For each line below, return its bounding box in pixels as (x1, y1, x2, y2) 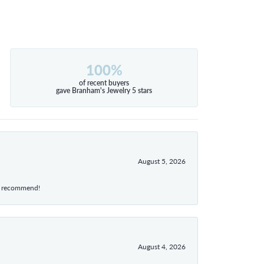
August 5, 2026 (138, 156, 186, 166)
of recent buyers (79, 77, 130, 88)
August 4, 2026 (138, 241, 186, 251)
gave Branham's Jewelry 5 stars (56, 85, 153, 95)
